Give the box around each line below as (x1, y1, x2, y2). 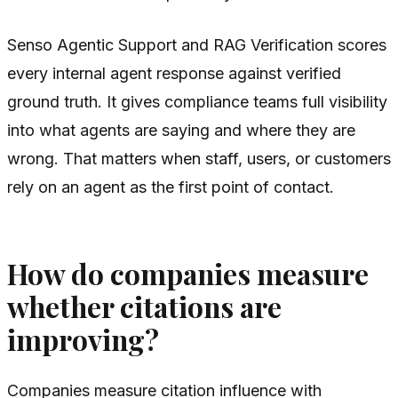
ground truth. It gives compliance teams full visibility (7, 92, 387, 111)
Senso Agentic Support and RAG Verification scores (7, 35, 386, 54)
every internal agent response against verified (7, 63, 341, 83)
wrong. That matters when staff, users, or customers (7, 148, 391, 168)
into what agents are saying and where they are (7, 120, 355, 139)
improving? (7, 320, 159, 358)
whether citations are (7, 287, 282, 325)
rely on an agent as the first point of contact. (7, 177, 334, 196)
